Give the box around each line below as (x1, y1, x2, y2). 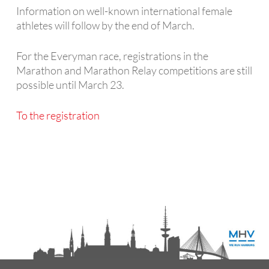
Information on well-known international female (16, 4, 232, 17)
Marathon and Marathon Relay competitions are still (16, 63, 252, 77)
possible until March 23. (16, 77, 124, 91)
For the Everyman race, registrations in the (16, 49, 208, 62)
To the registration (16, 108, 100, 122)
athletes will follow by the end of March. (16, 18, 195, 32)
